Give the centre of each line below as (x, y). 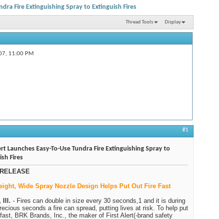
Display (173, 22)
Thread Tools (139, 22)
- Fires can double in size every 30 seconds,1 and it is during (98, 201)
